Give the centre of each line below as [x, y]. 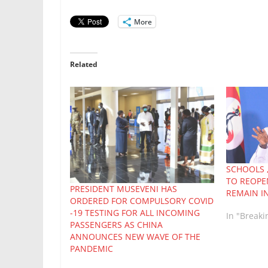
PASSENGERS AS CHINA [116, 225]
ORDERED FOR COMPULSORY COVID [142, 201]
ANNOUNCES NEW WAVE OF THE [135, 237]
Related [84, 64]
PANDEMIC [92, 249]
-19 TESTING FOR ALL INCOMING [135, 213]
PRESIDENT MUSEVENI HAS [124, 189]
